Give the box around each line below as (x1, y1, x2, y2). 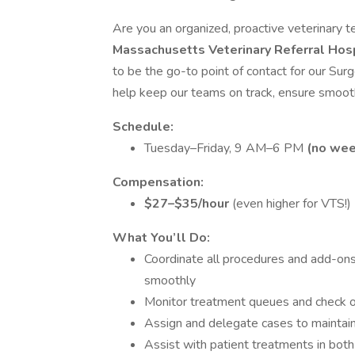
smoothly (144, 272, 196, 289)
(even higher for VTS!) (232, 195, 351, 212)
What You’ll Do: (113, 229, 210, 246)
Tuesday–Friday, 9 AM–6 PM (144, 139, 307, 157)
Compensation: (113, 174, 204, 191)
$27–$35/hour (144, 195, 232, 212)
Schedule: (113, 118, 174, 136)
